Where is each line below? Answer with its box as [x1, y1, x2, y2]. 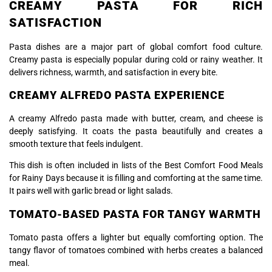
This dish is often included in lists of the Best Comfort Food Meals [9, 160, 263, 171]
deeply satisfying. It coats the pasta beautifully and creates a [9, 126, 263, 136]
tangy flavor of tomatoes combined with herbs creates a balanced [9, 245, 263, 255]
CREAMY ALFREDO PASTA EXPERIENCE [9, 88, 225, 101]
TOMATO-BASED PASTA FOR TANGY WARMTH [9, 207, 261, 220]
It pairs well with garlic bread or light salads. [9, 186, 173, 196]
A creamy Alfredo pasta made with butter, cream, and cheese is [9, 113, 263, 123]
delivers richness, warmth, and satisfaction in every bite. [9, 67, 218, 77]
